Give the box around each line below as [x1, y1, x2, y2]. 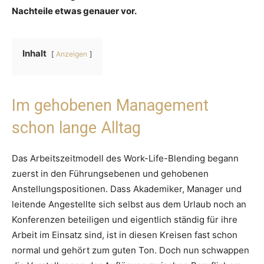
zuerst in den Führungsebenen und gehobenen [12, 168, 209, 180]
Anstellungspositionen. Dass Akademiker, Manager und [12, 183, 242, 195]
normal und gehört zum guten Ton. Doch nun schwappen [12, 245, 249, 256]
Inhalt [22, 48, 47, 60]
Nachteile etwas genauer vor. [12, 5, 137, 17]
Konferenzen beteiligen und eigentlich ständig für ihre [12, 214, 237, 226]
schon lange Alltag [12, 118, 141, 138]
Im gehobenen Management [12, 96, 209, 115]
